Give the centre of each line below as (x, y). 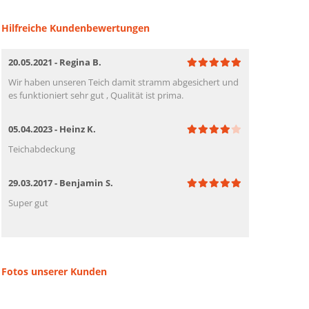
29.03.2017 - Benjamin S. (61, 182)
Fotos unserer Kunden (54, 271)
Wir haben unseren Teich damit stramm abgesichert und (124, 82)
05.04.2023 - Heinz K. (52, 129)
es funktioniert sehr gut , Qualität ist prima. (96, 95)
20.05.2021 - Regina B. (55, 62)
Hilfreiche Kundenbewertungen (76, 28)
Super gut (29, 202)
